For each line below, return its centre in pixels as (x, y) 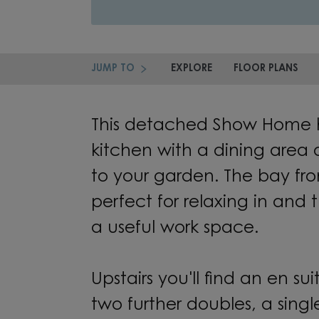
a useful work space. (177, 229)
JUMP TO (113, 69)
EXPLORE (192, 69)
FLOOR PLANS (266, 69)
